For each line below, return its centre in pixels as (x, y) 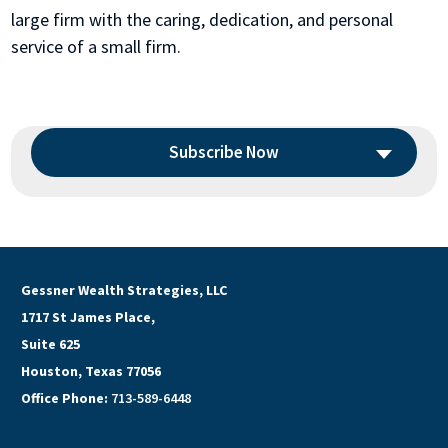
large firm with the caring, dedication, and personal (202, 20)
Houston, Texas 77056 (90, 371)
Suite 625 (50, 344)
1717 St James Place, (87, 317)
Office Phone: (65, 398)
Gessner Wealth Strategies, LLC (123, 290)
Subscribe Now (224, 152)
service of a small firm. (96, 47)
